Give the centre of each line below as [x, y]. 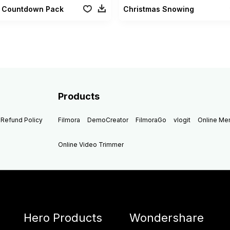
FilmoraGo [151, 120]
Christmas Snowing [158, 9]
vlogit [182, 120]
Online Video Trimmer [91, 144]
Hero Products [63, 217]
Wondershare [167, 217]
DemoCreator [108, 120]
